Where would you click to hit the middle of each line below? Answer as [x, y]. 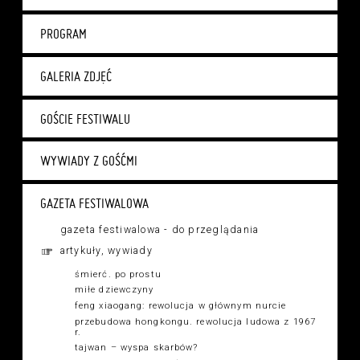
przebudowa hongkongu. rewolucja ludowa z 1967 [195, 321]
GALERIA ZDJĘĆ [76, 76]
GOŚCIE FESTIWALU [85, 119]
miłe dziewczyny [114, 290]
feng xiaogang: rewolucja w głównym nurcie [180, 305]
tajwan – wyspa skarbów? [136, 348]
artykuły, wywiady [106, 251]
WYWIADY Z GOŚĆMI [89, 161]
